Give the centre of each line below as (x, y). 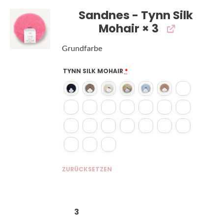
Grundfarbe (82, 49)
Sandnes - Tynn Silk (136, 15)
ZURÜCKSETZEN (87, 169)
